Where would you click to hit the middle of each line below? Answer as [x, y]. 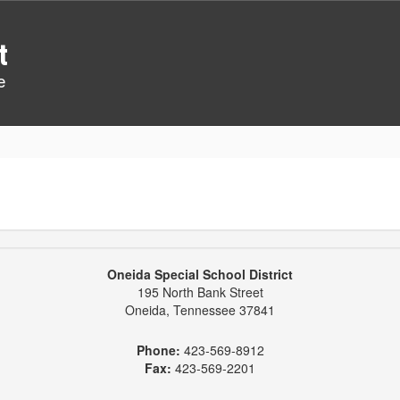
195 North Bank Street [200, 292]
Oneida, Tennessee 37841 [200, 310]
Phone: [158, 350]
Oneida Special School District [200, 274]
